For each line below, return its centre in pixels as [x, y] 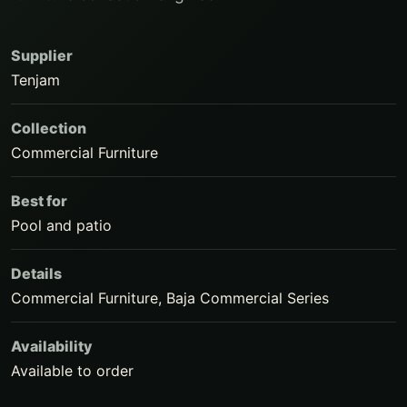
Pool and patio [61, 225]
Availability [52, 346]
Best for [39, 201]
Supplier [42, 55]
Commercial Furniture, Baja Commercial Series [170, 298]
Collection [49, 128]
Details [36, 273]
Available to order [72, 371]
